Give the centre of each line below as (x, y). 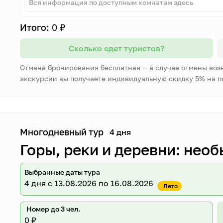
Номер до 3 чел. (54, 209)
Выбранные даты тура (62, 172)
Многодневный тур (62, 132)
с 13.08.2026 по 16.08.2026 (100, 183)
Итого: (35, 27)
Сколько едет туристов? (116, 48)
